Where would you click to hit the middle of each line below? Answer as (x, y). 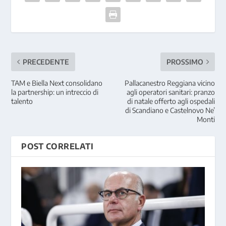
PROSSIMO (185, 62)
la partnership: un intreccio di (55, 92)
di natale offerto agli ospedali (171, 101)
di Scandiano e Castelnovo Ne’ (170, 110)
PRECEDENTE (46, 62)
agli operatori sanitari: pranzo (171, 92)
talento (22, 101)
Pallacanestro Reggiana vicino (169, 83)
